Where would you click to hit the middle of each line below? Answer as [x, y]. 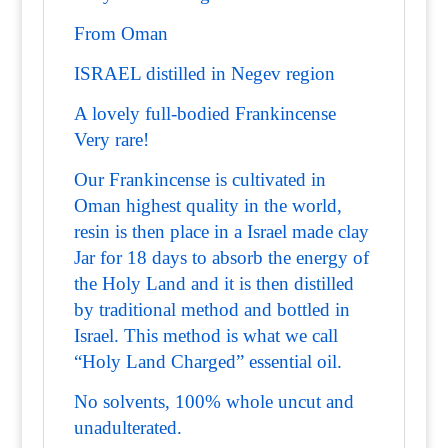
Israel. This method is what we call [205, 335]
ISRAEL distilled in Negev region [204, 73]
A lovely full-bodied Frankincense [204, 113]
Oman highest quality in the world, [207, 205]
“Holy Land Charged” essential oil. [207, 361]
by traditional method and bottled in [211, 309]
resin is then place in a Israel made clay [221, 231]
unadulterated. [127, 427]
